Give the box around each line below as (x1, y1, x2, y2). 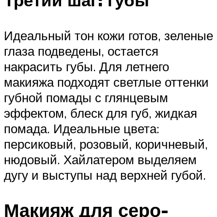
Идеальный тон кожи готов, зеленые (4, 28, 213, 44)
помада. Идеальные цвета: (4, 121, 159, 137)
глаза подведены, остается (4, 43, 158, 59)
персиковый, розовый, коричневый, (4, 136, 208, 152)
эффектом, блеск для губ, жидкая (4, 105, 197, 121)
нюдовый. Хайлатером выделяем (4, 152, 197, 168)
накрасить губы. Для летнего (4, 59, 169, 75)
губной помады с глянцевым (4, 90, 168, 106)
